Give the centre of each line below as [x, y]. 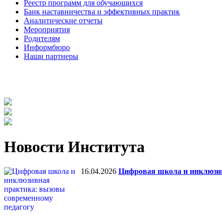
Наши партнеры [51, 56]
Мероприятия [47, 29]
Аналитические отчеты [63, 21]
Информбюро [47, 47]
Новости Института [74, 147]
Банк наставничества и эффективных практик [102, 12]
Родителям [42, 38]
